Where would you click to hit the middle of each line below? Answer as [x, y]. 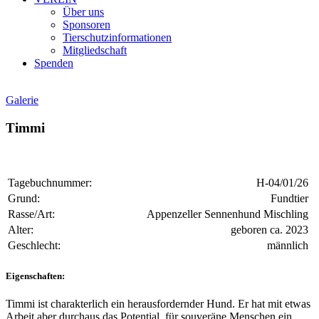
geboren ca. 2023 [270, 230]
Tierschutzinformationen [117, 37]
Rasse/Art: [31, 214]
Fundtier [289, 199]
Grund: [24, 199]
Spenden [54, 63]
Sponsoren [87, 25]
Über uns [83, 12]
